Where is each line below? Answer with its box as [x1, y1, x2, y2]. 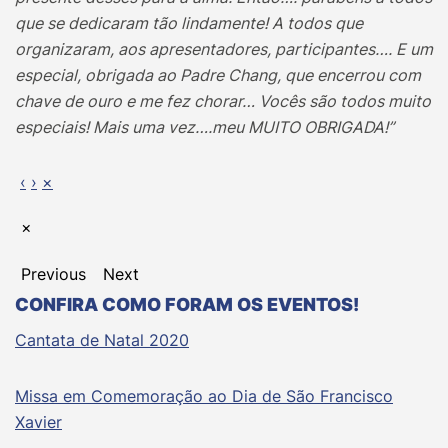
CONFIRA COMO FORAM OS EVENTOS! [15, 294, 359, 316]
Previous [21, 264, 86, 285]
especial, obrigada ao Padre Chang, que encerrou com [15, 64, 421, 85]
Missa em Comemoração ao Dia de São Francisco [15, 386, 393, 407]
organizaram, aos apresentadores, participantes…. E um [15, 38, 433, 59]
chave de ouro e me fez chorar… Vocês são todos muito [15, 90, 431, 111]
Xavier [15, 412, 62, 433]
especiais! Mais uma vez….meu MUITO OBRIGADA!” [15, 116, 394, 137]
